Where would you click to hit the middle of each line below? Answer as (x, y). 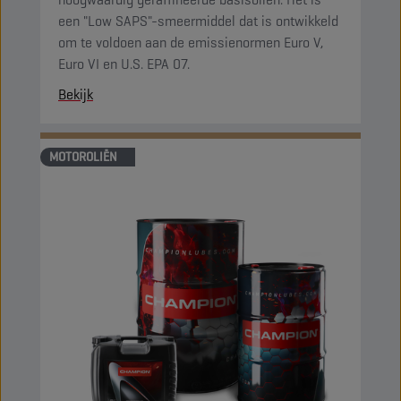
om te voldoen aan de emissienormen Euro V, (191, 43)
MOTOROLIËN (83, 157)
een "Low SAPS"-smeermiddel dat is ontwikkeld (198, 21)
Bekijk (76, 94)
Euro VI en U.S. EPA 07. (124, 64)
